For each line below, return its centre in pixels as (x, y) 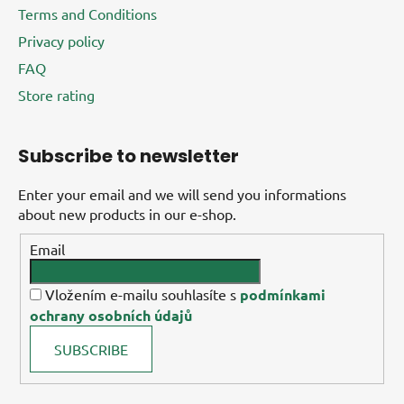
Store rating (56, 94)
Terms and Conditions (87, 13)
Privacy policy (61, 40)
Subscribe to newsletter (129, 156)
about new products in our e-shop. (127, 213)
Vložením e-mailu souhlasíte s (142, 294)
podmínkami (283, 295)
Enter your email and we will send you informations (182, 193)
